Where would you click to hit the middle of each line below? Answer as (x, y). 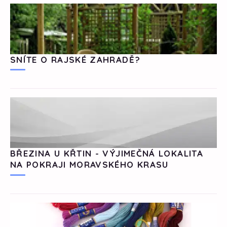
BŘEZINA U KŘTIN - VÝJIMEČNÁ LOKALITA (107, 154)
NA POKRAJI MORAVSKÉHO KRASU (89, 165)
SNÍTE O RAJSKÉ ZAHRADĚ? (75, 59)
